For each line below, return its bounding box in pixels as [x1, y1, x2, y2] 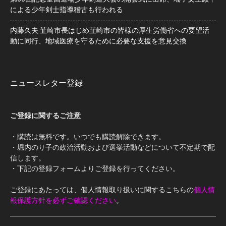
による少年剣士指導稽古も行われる [10, 6, 123, 14]
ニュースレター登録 [10, 78, 83, 88]
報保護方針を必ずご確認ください [10, 195, 116, 205]
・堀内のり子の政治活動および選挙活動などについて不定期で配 [10, 142, 215, 152]
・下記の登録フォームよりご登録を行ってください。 [10, 163, 180, 174]
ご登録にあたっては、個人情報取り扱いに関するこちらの [10, 185, 194, 195]
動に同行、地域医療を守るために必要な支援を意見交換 [10, 37, 187, 45]
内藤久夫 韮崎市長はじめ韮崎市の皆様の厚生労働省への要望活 [10, 26, 209, 35]
